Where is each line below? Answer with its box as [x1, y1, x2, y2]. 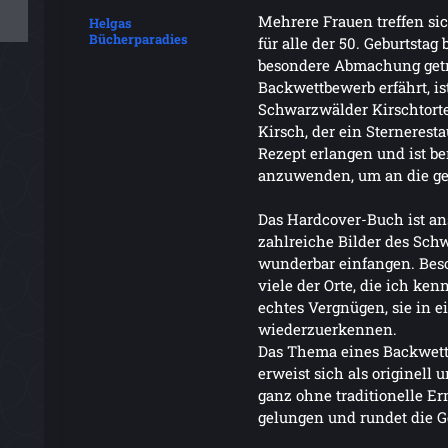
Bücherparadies [89, 29, 189, 48]
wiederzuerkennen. [257, 318, 397, 339]
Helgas [89, 13, 133, 32]
